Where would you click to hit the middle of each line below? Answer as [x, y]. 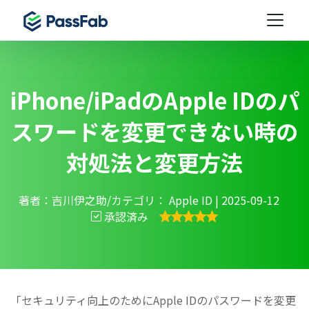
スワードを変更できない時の [154, 131]
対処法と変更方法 [154, 162]
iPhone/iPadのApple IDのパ [154, 100]
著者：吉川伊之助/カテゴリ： [92, 200]
